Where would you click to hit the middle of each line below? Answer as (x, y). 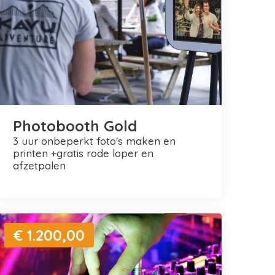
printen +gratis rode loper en (83, 153)
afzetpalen (39, 165)
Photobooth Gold (75, 126)
